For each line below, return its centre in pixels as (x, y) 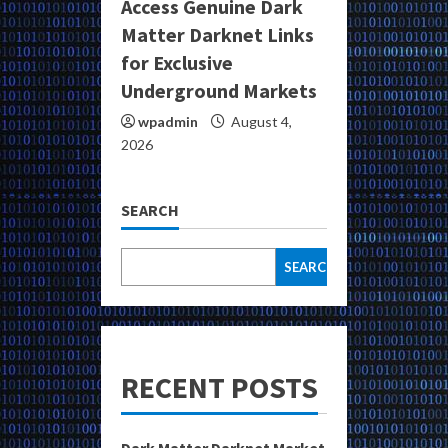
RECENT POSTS (219, 387)
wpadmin (168, 122)
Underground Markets (219, 91)
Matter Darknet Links (217, 35)
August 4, (260, 122)
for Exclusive (177, 63)
